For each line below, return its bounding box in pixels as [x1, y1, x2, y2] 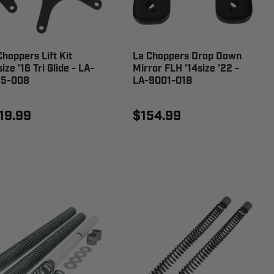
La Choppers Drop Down [133, 50, 242, 63]
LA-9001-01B [133, 75, 193, 87]
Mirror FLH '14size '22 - [133, 62, 240, 75]
